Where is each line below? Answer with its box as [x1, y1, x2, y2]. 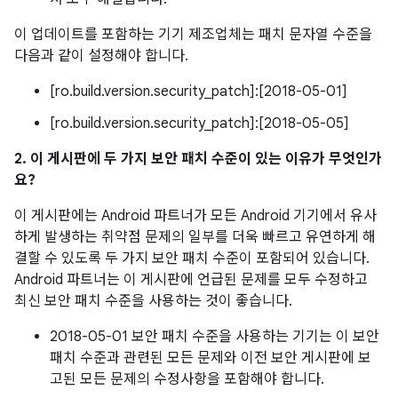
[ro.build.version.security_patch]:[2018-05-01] [50, 83, 347, 100]
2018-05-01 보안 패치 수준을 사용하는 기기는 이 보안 [50, 328, 379, 346]
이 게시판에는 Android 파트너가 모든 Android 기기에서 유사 [14, 207, 377, 225]
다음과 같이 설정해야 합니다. [14, 47, 188, 65]
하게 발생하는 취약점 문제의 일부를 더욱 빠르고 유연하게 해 [14, 228, 376, 246]
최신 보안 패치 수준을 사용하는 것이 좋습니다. [14, 292, 292, 310]
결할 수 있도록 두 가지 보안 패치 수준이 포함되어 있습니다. [14, 250, 370, 267]
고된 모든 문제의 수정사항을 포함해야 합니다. [50, 370, 324, 388]
